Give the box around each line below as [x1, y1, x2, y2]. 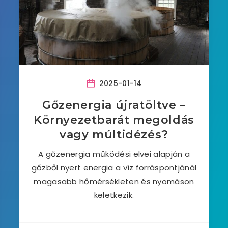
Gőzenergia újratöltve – [42, 98, 186, 112]
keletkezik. [94, 190, 134, 201]
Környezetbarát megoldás [34, 113, 194, 127]
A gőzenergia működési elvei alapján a [38, 149, 190, 159]
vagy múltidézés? [60, 128, 168, 141]
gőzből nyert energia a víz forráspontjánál [31, 162, 197, 173]
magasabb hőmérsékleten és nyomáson [34, 176, 194, 187]
